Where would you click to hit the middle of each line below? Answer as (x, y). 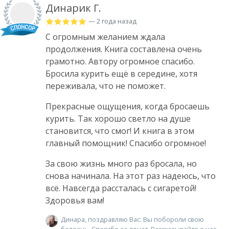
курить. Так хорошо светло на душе (118, 118)
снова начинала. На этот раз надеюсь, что (131, 176)
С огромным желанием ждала (105, 37)
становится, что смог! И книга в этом (120, 131)
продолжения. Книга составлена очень (124, 49)
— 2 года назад (112, 21)
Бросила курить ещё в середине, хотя (121, 73)
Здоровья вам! (75, 200)
